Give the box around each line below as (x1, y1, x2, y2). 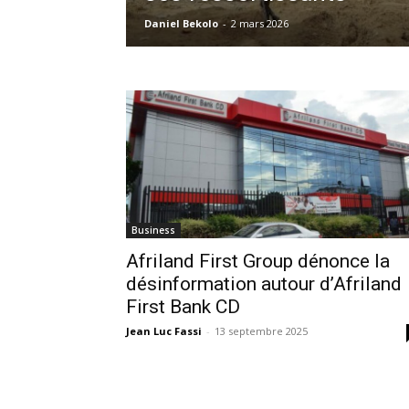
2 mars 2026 (231, 16, 288, 30)
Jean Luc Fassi (126, 323, 202, 338)
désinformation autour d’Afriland (126, 272, 402, 295)
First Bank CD (126, 295, 240, 318)
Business (131, 223, 175, 236)
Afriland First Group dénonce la (126, 249, 390, 272)
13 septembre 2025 (215, 323, 308, 338)
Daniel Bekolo (144, 16, 218, 30)
